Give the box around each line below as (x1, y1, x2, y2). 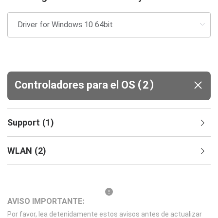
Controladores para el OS (15, 79, 138, 91)
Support (7, 117, 40, 127)
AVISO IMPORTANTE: (7, 197, 84, 206)
